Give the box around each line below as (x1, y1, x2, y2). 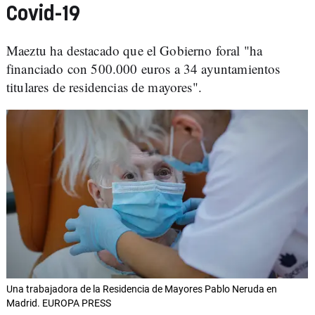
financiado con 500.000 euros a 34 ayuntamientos (6, 60, 281, 77)
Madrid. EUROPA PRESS (6, 297, 111, 309)
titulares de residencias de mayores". (6, 78, 202, 96)
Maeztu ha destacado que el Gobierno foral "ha (6, 41, 263, 59)
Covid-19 (6, 4, 80, 25)
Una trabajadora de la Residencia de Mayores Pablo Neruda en (6, 283, 277, 295)
